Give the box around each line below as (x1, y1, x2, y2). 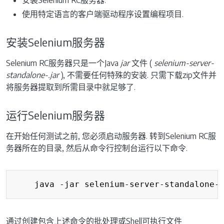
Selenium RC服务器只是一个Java (6, 57, 120, 68)
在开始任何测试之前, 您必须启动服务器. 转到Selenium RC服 (6, 130, 216, 141)
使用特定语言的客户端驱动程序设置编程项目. (22, 8, 183, 19)
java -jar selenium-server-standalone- (14, 179, 219, 189)
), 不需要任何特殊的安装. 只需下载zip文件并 (59, 69, 216, 80)
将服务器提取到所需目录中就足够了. (6, 81, 135, 92)
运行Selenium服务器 (6, 108, 105, 122)
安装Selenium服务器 (6, 35, 105, 49)
